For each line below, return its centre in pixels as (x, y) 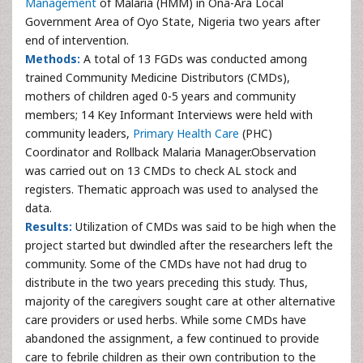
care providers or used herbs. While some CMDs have (166, 320)
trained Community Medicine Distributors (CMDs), (158, 77)
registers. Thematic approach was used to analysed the (172, 189)
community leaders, (79, 133)
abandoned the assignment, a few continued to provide (172, 338)
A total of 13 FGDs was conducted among (194, 59)
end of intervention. (77, 40)
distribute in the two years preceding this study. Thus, (167, 282)
